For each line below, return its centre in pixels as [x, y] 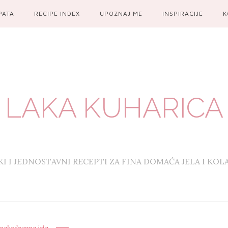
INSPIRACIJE [183, 13]
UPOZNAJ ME [121, 13]
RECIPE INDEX [57, 13]
